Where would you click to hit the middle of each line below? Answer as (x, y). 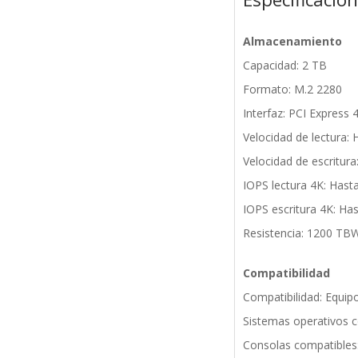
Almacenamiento (292, 42)
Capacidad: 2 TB (284, 66)
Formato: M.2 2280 (292, 89)
